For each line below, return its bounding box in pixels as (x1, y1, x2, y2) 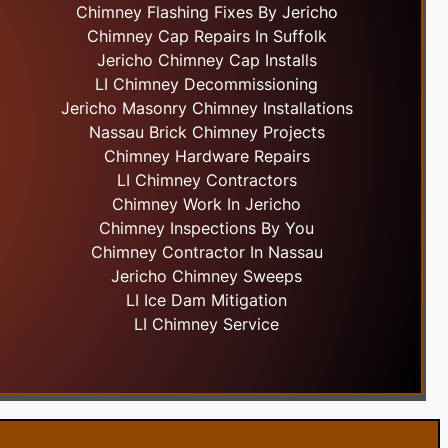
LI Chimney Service (134, 314, 280, 335)
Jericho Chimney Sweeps (111, 266, 303, 287)
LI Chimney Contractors (116, 170, 297, 191)
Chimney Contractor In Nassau (90, 242, 323, 263)
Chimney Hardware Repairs (103, 146, 310, 167)
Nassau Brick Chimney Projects (88, 122, 325, 143)
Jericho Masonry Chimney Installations (60, 98, 353, 119)
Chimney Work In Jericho (112, 194, 302, 215)
